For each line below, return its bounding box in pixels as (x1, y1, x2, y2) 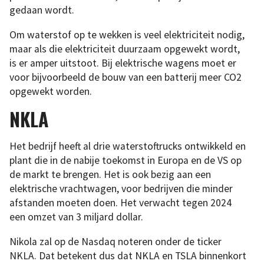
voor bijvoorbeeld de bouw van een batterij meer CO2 (9, 70, 242, 84)
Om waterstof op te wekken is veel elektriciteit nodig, (9, 28, 245, 41)
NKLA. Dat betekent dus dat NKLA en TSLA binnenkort (9, 249, 246, 262)
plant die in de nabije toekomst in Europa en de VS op (9, 154, 242, 167)
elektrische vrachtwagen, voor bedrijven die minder (9, 182, 233, 196)
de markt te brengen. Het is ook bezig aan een (9, 168, 211, 181)
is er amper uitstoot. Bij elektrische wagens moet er (9, 56, 236, 70)
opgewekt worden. (9, 84, 92, 98)
